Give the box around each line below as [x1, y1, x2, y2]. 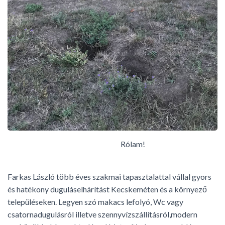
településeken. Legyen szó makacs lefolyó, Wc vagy [8, 197, 183, 207]
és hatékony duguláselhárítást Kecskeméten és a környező [8, 184, 207, 194]
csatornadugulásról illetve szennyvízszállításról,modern [8, 209, 197, 219]
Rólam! [8, 139, 145, 149]
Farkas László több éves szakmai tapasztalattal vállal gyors [8, 172, 211, 182]
